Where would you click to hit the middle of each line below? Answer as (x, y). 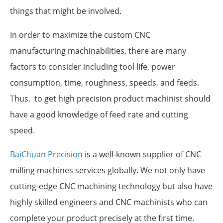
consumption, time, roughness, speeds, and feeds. (105, 83)
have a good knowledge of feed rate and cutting (99, 115)
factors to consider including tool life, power (93, 67)
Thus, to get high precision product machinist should (110, 99)
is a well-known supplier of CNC (142, 155)
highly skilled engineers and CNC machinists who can (109, 202)
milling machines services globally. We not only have (108, 170)
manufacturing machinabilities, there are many (98, 51)
